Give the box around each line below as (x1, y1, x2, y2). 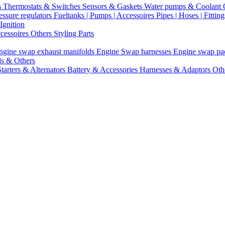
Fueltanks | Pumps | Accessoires (54, 11, 156, 20)
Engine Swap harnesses (96, 47, 173, 56)
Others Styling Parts (31, 29, 94, 38)
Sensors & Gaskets (82, 2, 144, 11)
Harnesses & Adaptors (140, 65, 212, 74)
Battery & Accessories (67, 65, 140, 74)
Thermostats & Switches (3, 2, 82, 11)
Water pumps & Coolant (144, 2, 223, 11)
